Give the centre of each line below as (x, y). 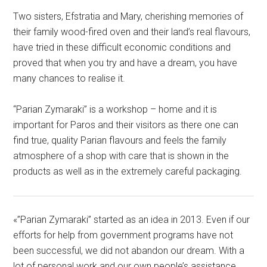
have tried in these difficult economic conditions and (122, 48)
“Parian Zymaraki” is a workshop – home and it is (115, 110)
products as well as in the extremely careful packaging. (128, 172)
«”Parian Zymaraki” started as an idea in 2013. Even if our (132, 219)
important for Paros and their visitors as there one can (126, 125)
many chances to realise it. (69, 79)
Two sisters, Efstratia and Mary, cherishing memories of (128, 17)
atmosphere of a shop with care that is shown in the (121, 156)
